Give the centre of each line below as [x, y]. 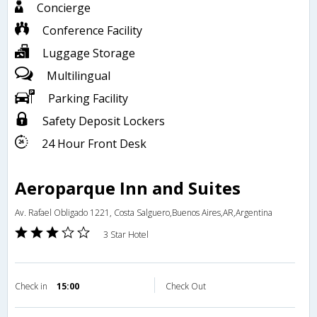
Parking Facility [88, 99]
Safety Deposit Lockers [104, 121]
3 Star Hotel [126, 235]
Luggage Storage [89, 53]
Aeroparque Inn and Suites [128, 188]
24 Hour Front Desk [94, 144]
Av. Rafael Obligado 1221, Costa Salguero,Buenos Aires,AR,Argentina [144, 213]
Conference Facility [92, 31]
